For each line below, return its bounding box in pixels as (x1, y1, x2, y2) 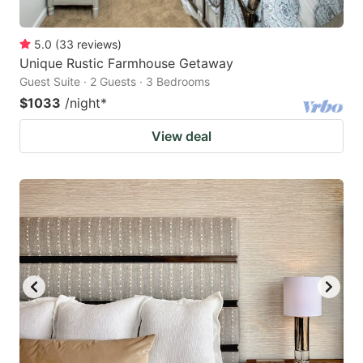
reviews (77, 36, 117, 51)
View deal (152, 127, 211, 144)
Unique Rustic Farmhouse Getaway (19, 54, 233, 71)
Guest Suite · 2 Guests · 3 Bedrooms (19, 74, 210, 88)
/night (65, 94, 100, 111)
